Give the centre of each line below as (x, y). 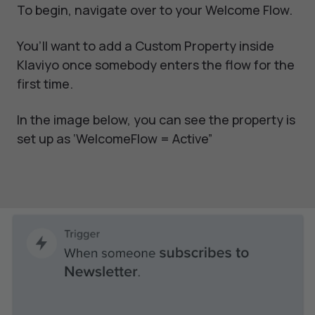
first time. (45, 84)
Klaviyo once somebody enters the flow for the (156, 65)
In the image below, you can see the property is (156, 120)
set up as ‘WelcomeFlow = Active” (115, 139)
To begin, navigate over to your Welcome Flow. (155, 10)
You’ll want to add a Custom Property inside (146, 46)
